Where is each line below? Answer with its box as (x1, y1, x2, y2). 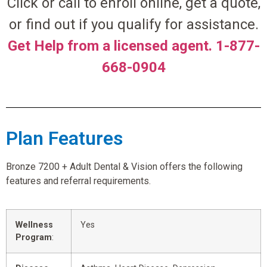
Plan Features (6, 127, 123, 150)
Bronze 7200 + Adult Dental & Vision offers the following (6, 161, 243, 173)
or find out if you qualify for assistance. (8, 15, 259, 33)
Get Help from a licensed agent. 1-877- (7, 37, 260, 54)
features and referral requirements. (6, 175, 151, 187)
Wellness (15, 219, 53, 230)
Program (15, 232, 52, 243)
